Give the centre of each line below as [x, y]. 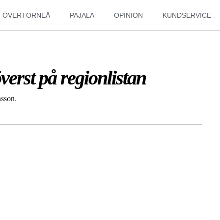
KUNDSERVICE [187, 15]
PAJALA [82, 15]
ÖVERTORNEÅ [27, 15]
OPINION [129, 15]
